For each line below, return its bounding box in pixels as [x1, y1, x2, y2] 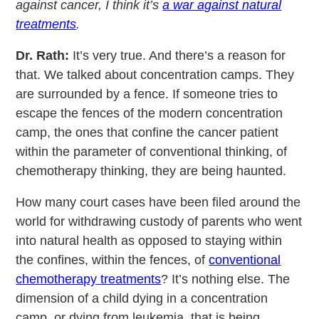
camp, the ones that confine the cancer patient [16, 125, 279, 140]
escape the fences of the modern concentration [16, 106, 283, 121]
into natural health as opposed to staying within [16, 234, 283, 249]
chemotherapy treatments [16, 272, 162, 287]
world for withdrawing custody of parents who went [16, 214, 303, 229]
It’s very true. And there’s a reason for [69, 48, 286, 63]
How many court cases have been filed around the [16, 195, 301, 210]
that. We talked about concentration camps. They [16, 68, 295, 83]
